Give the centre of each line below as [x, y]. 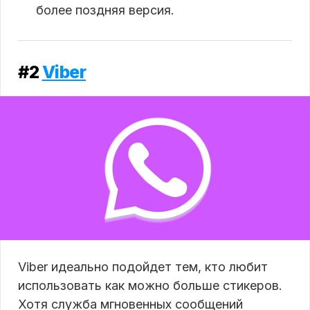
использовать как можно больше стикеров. [150, 285]
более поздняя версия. [105, 10]
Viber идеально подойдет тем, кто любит [143, 266]
